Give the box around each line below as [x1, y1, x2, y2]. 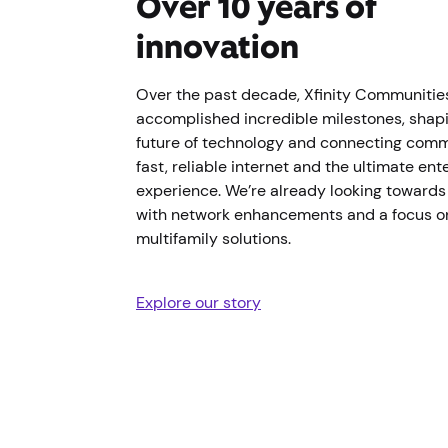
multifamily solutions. [136, 228, 295, 250]
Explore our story [136, 292, 261, 314]
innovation [136, 26, 299, 68]
